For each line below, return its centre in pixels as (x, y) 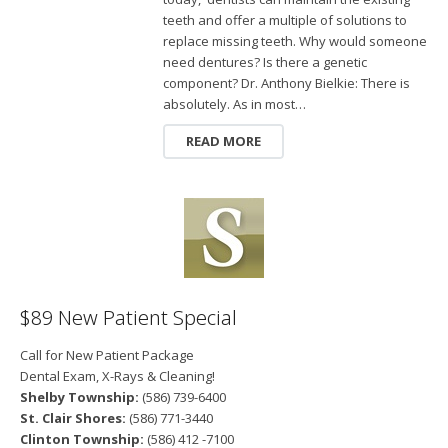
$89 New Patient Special (128, 318)
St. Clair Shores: (72, 418)
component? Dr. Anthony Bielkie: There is (286, 82)
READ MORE (224, 141)
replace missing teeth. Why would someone (294, 40)
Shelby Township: (79, 397)
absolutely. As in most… (234, 103)
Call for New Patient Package (106, 355)
